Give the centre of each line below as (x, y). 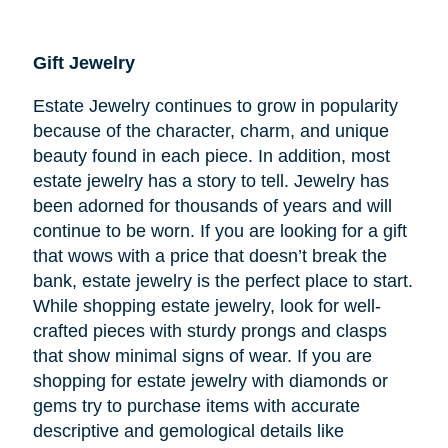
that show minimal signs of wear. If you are (202, 356)
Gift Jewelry (83, 63)
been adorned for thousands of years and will (212, 206)
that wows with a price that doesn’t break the (209, 256)
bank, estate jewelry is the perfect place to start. (222, 281)
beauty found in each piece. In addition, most (211, 156)
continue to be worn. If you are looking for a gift (219, 231)
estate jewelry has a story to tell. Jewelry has (210, 181)
